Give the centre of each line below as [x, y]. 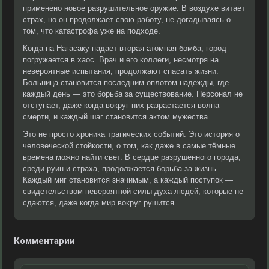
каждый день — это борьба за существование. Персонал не [133, 94]
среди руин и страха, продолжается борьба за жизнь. [121, 168]
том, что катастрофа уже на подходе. [92, 31]
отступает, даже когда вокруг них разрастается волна [121, 105]
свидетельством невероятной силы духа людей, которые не [133, 191]
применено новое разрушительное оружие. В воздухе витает [134, 8]
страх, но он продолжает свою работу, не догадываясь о [127, 20]
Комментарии [44, 241]
